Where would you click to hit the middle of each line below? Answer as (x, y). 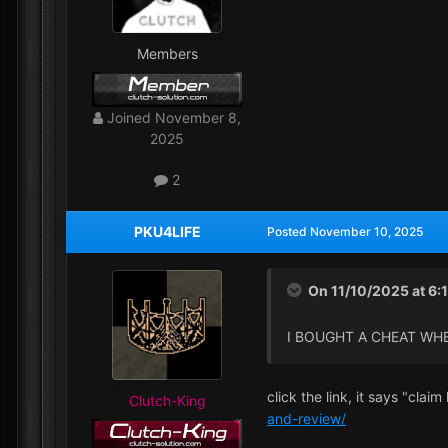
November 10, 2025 (366, 231)
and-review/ (306, 418)
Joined (129, 118)
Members (167, 54)
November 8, (198, 118)
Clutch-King (167, 400)
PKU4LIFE (167, 231)
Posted (288, 231)
